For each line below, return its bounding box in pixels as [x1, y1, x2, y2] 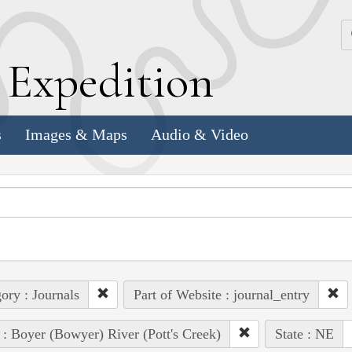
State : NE [274, 325, 334, 342]
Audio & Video [151, 126, 248, 144]
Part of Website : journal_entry [133, 286, 310, 302]
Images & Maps [25, 126, 127, 144]
